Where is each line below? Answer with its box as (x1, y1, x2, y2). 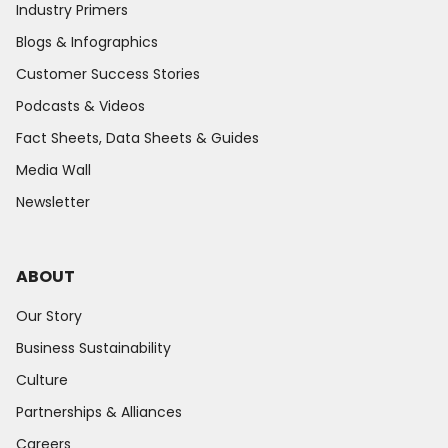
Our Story (16, 305, 82, 326)
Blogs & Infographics (16, 31, 158, 52)
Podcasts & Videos (16, 95, 145, 116)
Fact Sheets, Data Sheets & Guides (16, 127, 259, 148)
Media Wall (16, 159, 91, 180)
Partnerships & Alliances (16, 401, 182, 422)
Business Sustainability (16, 337, 171, 358)
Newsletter (16, 191, 90, 212)
